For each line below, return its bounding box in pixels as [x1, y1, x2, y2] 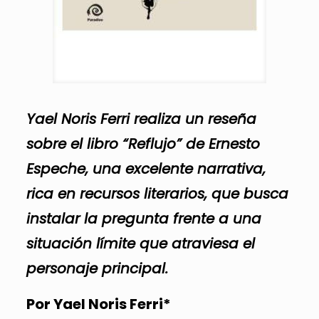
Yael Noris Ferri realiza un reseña [26, 109, 256, 129]
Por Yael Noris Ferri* [26, 294, 171, 314]
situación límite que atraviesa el [26, 234, 255, 253]
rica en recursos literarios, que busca [26, 184, 288, 204]
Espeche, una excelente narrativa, [26, 159, 266, 179]
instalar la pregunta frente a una [26, 209, 261, 229]
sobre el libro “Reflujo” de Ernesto [26, 134, 260, 154]
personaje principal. [26, 258, 168, 278]
